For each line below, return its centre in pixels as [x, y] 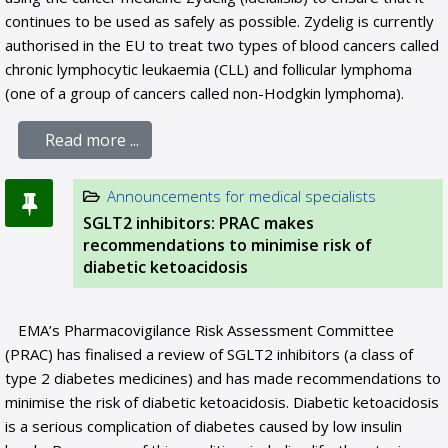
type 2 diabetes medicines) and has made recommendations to [223, 378]
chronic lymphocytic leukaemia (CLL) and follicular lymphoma [208, 69]
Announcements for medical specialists [241, 196]
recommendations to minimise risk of [227, 245]
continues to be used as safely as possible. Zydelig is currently [219, 21]
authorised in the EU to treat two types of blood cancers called [222, 45]
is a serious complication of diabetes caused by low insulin [203, 426]
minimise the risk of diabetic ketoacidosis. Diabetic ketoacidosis [222, 402]
